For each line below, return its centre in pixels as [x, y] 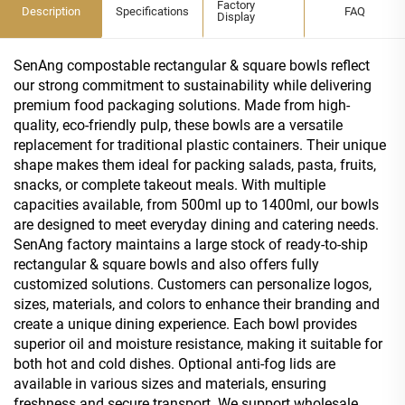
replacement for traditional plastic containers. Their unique [200, 145]
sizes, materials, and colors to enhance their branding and [197, 304]
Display [236, 17]
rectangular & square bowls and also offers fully [166, 264]
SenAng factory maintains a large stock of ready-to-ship [191, 244]
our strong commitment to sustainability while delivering [193, 85]
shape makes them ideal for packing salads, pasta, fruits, [195, 165]
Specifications [152, 11]
